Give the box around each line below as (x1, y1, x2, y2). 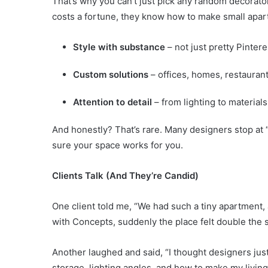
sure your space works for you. (52, 139, 183, 151)
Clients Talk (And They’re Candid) (52, 169, 199, 181)
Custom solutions (73, 68, 148, 80)
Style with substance (73, 41, 167, 53)
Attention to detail (73, 96, 152, 108)
